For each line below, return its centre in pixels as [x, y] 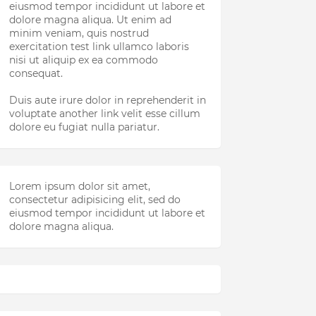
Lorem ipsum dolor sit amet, [79, 186]
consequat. [36, 73]
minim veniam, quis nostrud [79, 33]
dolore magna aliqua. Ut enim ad [90, 20]
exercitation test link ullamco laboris [99, 47]
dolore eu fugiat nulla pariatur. [84, 127]
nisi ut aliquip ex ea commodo [83, 60]
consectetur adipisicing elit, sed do [95, 200]
